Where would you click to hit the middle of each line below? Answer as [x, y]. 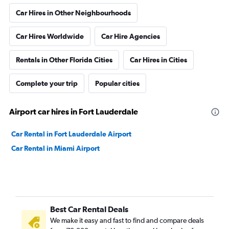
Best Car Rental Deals [89, 209]
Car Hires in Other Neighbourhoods [73, 13]
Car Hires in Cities [158, 60]
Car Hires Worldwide [50, 36]
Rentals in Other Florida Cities [64, 60]
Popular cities [117, 83]
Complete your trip [47, 83]
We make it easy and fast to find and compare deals [127, 220]
